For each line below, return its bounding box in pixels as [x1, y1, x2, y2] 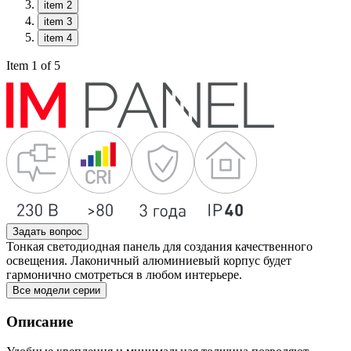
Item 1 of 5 [6, 59, 60, 72]
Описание [6, 313, 73, 330]
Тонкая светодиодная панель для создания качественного [6, 240, 313, 253]
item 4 [44, 32, 72, 44]
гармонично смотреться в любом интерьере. [6, 268, 242, 281]
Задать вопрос [13, 226, 82, 237]
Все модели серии [13, 284, 100, 296]
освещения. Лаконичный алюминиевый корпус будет [6, 254, 291, 267]
